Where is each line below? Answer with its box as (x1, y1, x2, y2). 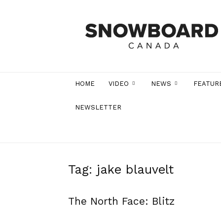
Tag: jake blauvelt (68, 162, 174, 177)
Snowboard (93, 14, 130, 23)
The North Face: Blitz (68, 195, 175, 207)
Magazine (93, 35, 124, 44)
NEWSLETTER (75, 104, 121, 111)
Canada (93, 24, 117, 34)
